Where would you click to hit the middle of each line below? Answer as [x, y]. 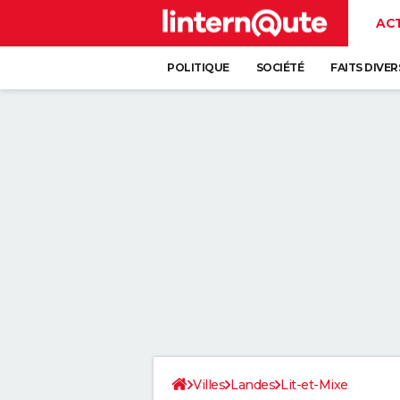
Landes [253, 385]
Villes [209, 385]
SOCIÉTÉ [279, 67]
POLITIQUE [198, 67]
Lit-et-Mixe [314, 385]
